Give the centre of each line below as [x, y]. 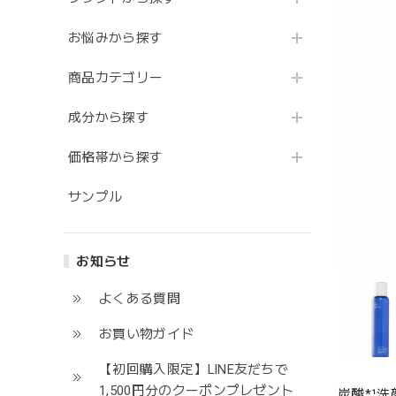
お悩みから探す [116, 38]
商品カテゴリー [116, 77]
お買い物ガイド [147, 334]
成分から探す [109, 117]
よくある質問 [140, 299]
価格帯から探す [116, 157]
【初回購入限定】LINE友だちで [194, 369]
